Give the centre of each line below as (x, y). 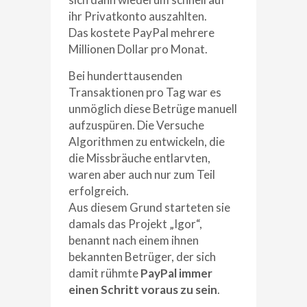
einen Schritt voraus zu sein (143, 289)
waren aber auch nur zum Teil (142, 174)
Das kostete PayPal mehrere (142, 32)
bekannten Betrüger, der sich (142, 256)
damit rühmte (105, 273)
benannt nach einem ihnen (134, 240)
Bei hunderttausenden (125, 75)
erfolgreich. (99, 191)
